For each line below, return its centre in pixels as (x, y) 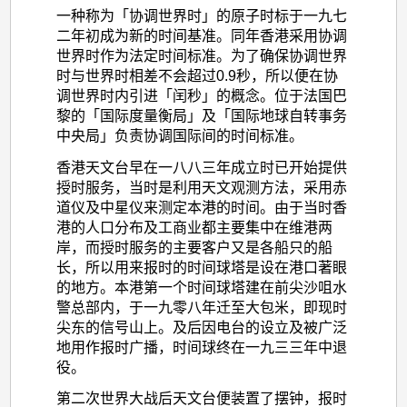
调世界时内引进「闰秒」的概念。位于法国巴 (201, 95)
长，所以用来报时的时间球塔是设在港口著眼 (201, 267)
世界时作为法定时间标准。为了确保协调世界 (201, 55)
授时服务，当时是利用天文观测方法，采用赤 (201, 187)
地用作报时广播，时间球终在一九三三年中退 (201, 347)
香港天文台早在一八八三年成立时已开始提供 (201, 167)
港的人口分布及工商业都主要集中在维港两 (194, 227)
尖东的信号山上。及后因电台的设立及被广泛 (201, 327)
